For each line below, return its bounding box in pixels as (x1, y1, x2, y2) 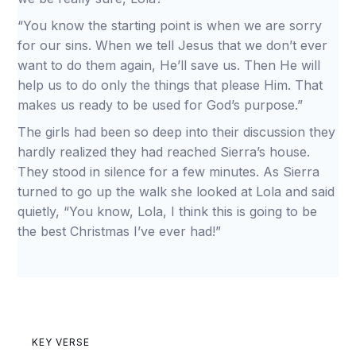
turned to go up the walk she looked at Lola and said (17, 184, 335, 199)
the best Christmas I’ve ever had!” (17, 223, 222, 239)
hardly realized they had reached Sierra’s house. (17, 144, 311, 160)
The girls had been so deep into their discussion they (17, 124, 336, 140)
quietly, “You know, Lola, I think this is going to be (17, 203, 318, 219)
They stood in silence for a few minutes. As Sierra (17, 164, 320, 180)
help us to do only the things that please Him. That (17, 77, 323, 93)
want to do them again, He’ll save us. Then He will (17, 57, 321, 73)
